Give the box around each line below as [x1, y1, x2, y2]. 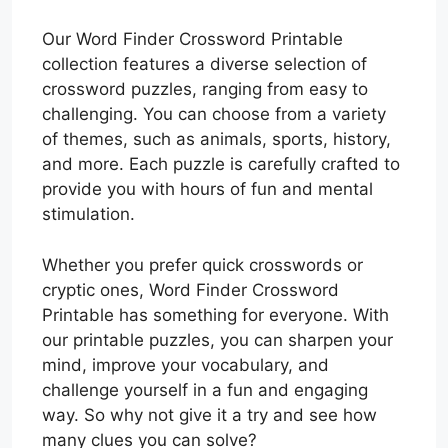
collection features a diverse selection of [42, 54, 367, 75]
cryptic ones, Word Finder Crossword [42, 279, 339, 300]
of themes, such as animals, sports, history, [42, 129, 391, 150]
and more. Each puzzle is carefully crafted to [42, 154, 400, 175]
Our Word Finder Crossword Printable [42, 29, 343, 50]
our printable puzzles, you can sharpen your [42, 329, 393, 350]
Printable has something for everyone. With [42, 304, 389, 325]
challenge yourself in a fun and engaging [42, 379, 368, 400]
